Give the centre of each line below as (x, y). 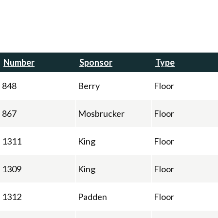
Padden (92, 196)
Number (19, 62)
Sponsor (96, 62)
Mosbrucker (101, 113)
